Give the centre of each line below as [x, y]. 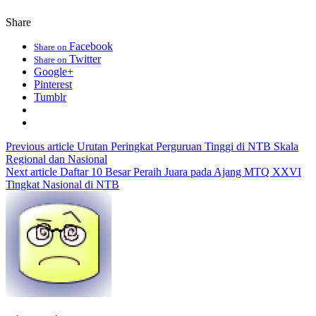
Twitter [85, 59]
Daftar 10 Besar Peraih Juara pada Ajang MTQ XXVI [179, 172]
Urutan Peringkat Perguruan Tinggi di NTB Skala [186, 147]
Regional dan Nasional [56, 159]
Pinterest [53, 85]
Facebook [91, 47]
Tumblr [50, 97]
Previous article [40, 147]
